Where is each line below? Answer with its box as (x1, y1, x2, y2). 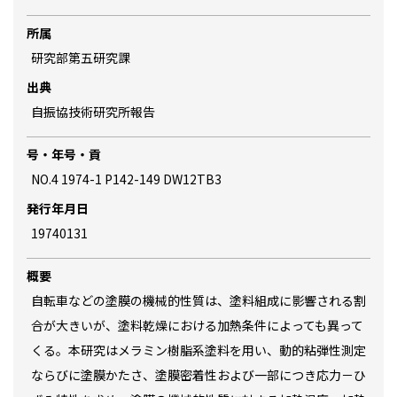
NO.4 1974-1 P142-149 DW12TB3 (31, 170, 222, 188)
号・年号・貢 (27, 145, 101, 163)
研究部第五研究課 (31, 49, 130, 66)
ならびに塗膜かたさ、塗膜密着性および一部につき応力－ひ (31, 366, 366, 384)
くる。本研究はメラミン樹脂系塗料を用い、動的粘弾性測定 (31, 341, 366, 359)
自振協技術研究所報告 (31, 103, 155, 121)
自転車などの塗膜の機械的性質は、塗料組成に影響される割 (31, 292, 366, 309)
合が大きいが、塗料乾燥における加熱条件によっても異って (31, 316, 363, 334)
